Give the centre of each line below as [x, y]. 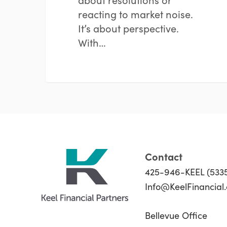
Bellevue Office [176, 215]
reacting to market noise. [135, 14]
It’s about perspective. [128, 28]
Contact [164, 156]
